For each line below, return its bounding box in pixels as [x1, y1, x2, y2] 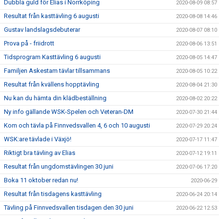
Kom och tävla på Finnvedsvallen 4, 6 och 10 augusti [4, 122, 150, 129]
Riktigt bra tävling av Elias [4, 149, 75, 156]
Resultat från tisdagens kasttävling [4, 190, 102, 197]
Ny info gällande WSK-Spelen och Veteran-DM [4, 108, 133, 115]
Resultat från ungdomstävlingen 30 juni [4, 163, 113, 170]
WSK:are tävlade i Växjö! [4, 135, 71, 143]
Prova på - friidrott [4, 40, 54, 47]
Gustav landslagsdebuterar [4, 26, 80, 33]
